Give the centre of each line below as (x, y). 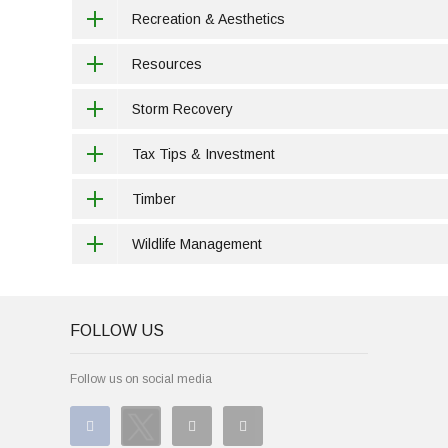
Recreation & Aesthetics (208, 19)
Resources (167, 64)
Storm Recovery (182, 109)
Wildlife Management (197, 244)
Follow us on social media (141, 379)
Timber (154, 199)
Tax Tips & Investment (203, 154)
